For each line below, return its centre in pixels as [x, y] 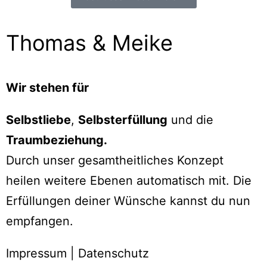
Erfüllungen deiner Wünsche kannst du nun [128, 201]
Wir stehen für [47, 87]
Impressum [36, 253]
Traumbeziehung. [57, 140]
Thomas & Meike [89, 43]
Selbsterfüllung [123, 119]
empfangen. [40, 221]
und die [190, 119]
